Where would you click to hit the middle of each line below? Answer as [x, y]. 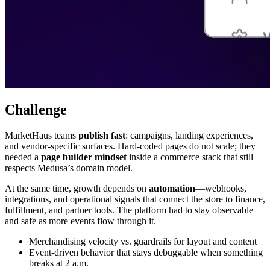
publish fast [102, 136]
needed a [23, 157]
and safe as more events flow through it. [80, 221]
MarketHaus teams [42, 136]
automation [172, 189]
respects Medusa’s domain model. [69, 168]
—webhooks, [221, 189]
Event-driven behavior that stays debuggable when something [146, 253]
